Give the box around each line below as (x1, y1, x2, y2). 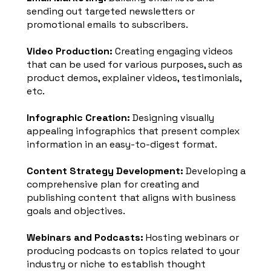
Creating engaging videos (115, 44, 233, 57)
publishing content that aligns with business (27, 191, 237, 204)
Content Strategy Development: (27, 164, 184, 177)
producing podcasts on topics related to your (27, 244, 240, 257)
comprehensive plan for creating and (27, 177, 200, 191)
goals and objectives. (27, 204, 126, 217)
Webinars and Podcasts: (27, 230, 144, 244)
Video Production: (27, 44, 116, 57)
